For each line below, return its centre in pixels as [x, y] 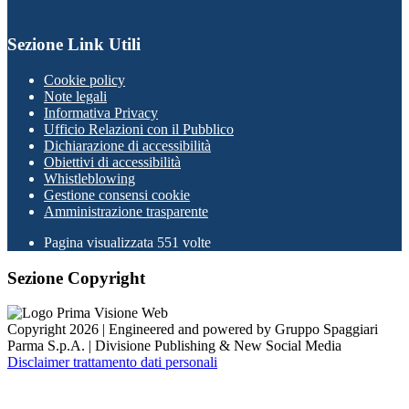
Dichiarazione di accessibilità [127, 146]
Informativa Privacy [101, 113]
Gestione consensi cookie [117, 195]
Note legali [75, 96]
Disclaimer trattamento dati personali [112, 362]
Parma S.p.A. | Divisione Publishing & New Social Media [174, 346]
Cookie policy [84, 80]
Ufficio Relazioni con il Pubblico [139, 129]
